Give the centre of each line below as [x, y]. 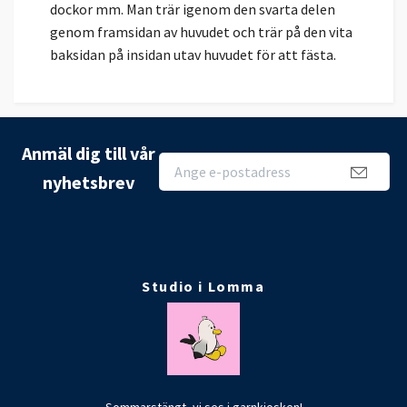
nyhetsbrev [88, 183]
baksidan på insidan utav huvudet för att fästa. [193, 55]
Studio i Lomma [203, 287]
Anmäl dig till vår [88, 154]
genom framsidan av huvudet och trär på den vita [201, 32]
